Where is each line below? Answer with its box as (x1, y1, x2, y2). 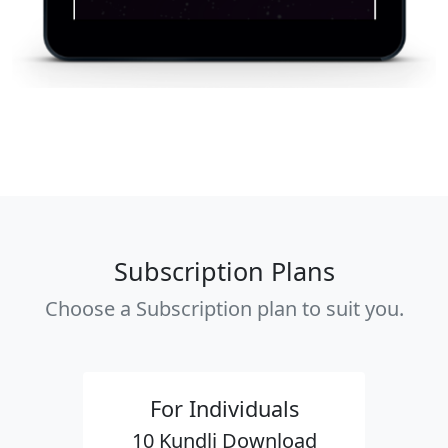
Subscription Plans (113, 254, 335, 289)
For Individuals (149, 394, 299, 424)
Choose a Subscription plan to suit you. (44, 295, 404, 323)
